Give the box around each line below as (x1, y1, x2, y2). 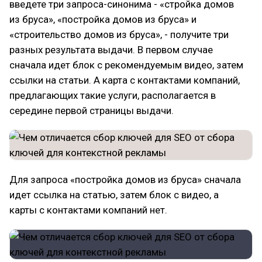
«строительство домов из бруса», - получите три (9, 29, 229, 40)
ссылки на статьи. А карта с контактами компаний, (9, 74, 240, 86)
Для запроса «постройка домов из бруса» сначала (9, 174, 241, 185)
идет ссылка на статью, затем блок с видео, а (9, 189, 219, 201)
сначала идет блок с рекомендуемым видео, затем (9, 59, 243, 71)
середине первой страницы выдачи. (9, 105, 174, 116)
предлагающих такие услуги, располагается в (9, 89, 216, 101)
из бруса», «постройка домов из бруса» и (9, 13, 196, 25)
